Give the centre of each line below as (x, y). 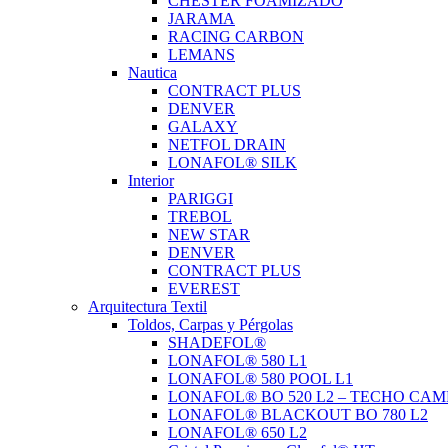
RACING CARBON (236, 36)
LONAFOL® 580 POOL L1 (260, 378)
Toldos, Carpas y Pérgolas (210, 324)
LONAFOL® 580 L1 (237, 360)
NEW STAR (209, 234)
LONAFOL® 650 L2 (237, 432)
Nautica (152, 72)
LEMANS (201, 54)
